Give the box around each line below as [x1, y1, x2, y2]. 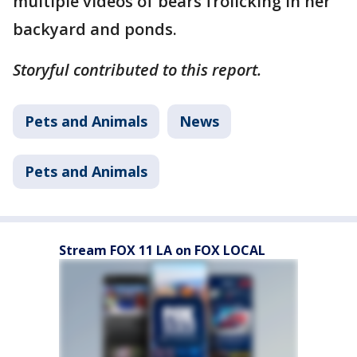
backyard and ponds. [13, 18, 177, 40]
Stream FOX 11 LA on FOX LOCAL [59, 241, 265, 259]
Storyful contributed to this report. [13, 58, 261, 80]
